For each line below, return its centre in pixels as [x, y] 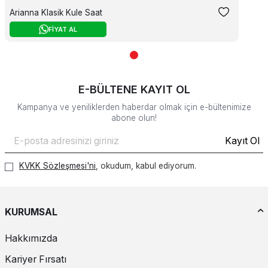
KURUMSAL [31, 212]
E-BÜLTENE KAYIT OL [134, 90]
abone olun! [134, 118]
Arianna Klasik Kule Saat [56, 13]
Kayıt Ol [242, 141]
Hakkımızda [31, 238]
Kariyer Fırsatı [36, 259]
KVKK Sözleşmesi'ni [57, 166]
